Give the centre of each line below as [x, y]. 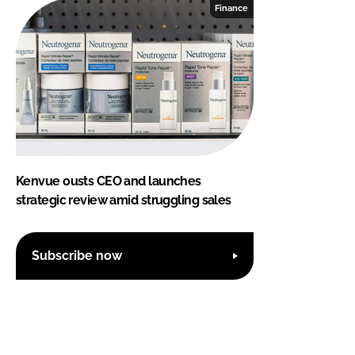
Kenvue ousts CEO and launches [109, 181]
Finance [232, 8]
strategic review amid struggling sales [124, 200]
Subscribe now [77, 256]
